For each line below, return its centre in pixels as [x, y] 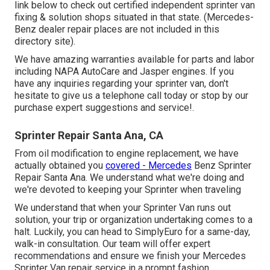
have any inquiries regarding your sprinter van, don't [121, 83]
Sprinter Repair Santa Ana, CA [89, 135]
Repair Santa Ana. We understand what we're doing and [129, 177]
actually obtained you [60, 165]
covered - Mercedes [149, 165]
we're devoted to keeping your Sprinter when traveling [128, 189]
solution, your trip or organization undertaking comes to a [133, 219]
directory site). [45, 41]
